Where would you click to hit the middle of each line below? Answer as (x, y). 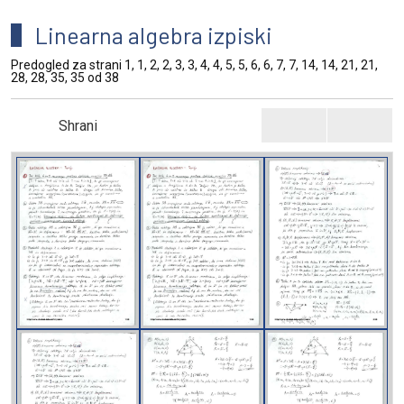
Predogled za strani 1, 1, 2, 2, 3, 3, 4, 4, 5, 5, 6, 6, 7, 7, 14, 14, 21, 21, (194, 65)
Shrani (78, 126)
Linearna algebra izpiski (154, 35)
